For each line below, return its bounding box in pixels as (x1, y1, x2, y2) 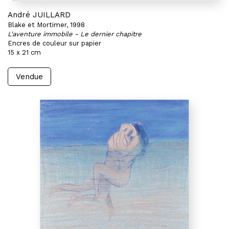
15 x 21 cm (8, 49, 41, 56)
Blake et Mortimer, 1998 (8, 21, 85, 29)
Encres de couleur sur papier (8, 39, 101, 47)
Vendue (16, 72, 43, 81)
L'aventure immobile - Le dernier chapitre (8, 30, 142, 38)
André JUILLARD (8, 10, 71, 19)
